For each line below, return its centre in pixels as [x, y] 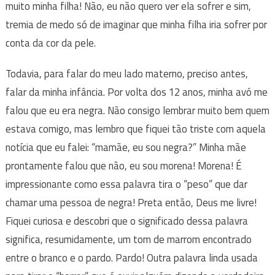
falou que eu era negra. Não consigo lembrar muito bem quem [137, 110]
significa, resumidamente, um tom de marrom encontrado [128, 239]
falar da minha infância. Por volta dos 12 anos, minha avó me [136, 92]
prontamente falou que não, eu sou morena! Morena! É [123, 165]
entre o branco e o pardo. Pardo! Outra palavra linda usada [131, 258]
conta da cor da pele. [50, 43]
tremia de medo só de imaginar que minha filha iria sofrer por [136, 24]
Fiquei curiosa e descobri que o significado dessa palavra [126, 221]
